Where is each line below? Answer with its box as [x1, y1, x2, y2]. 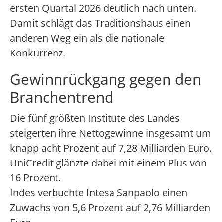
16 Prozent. [10, 171, 61, 185]
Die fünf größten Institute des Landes [10, 111, 180, 125]
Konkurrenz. [10, 46, 65, 60]
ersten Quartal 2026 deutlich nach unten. [10, 1, 196, 15]
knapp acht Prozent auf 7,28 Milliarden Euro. [10, 141, 212, 155]
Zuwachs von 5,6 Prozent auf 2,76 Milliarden [10, 201, 210, 215]
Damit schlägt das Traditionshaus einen [10, 16, 191, 30]
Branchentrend [10, 87, 113, 108]
